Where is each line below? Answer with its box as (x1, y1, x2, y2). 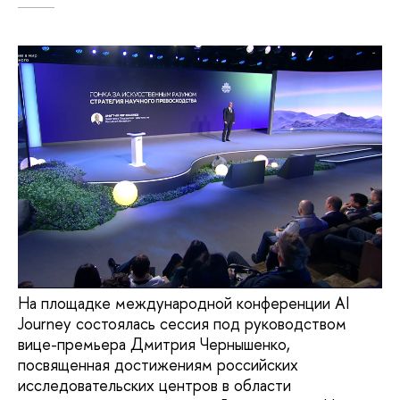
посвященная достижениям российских (18, 353, 298, 376)
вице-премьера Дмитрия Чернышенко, (18, 332, 290, 355)
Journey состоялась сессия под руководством (18, 312, 346, 335)
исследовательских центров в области (18, 373, 291, 396)
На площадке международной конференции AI (18, 291, 349, 314)
